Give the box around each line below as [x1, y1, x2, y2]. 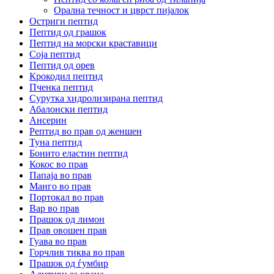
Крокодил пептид [29, 70, 103, 81]
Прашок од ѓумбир [29, 257, 108, 268]
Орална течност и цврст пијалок [54, 4, 189, 15]
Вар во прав [29, 202, 80, 213]
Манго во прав [29, 180, 91, 191]
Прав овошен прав [29, 224, 107, 235]
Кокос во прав [29, 158, 88, 169]
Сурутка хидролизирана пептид [29, 92, 163, 103]
